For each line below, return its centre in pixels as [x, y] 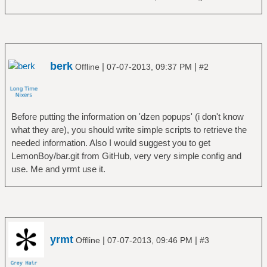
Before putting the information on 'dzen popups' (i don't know [127, 117]
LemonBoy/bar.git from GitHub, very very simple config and [126, 156]
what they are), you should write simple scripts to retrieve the [129, 130]
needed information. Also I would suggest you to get [111, 143]
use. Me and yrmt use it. [58, 169]
